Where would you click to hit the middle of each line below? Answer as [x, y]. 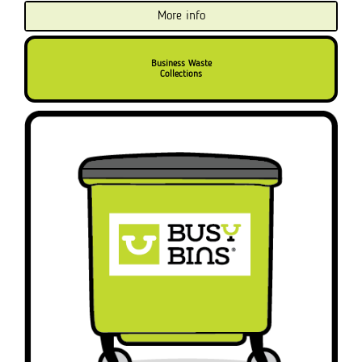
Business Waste [181, 63]
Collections [181, 74]
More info [181, 16]
